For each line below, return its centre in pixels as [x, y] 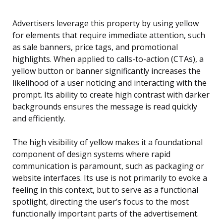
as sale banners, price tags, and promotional [95, 47]
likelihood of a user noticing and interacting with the [110, 83]
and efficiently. [39, 119]
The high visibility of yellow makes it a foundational [108, 142]
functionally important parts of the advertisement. [106, 214]
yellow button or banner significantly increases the [107, 71]
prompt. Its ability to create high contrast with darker [111, 95]
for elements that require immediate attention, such [109, 35]
